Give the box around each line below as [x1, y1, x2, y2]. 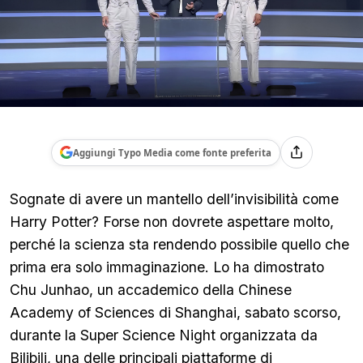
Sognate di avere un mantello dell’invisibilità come [10, 190, 339, 207]
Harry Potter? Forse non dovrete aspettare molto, [10, 213, 334, 230]
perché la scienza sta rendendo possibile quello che [10, 236, 349, 253]
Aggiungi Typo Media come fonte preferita [72, 146, 271, 159]
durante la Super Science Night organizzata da [10, 327, 318, 344]
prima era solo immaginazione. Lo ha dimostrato [10, 258, 324, 275]
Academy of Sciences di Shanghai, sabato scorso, [10, 304, 341, 321]
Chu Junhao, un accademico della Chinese [10, 281, 292, 298]
